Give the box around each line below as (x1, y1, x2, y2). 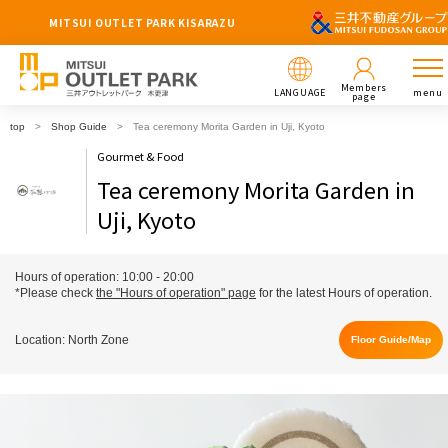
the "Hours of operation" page (96, 286, 256, 300)
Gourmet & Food (96, 148, 184, 164)
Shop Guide (51, 121, 107, 132)
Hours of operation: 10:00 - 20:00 (15, 270, 194, 284)
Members (340, 81, 388, 94)
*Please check (15, 286, 96, 300)
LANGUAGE (273, 85, 327, 99)
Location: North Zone (15, 333, 129, 347)
